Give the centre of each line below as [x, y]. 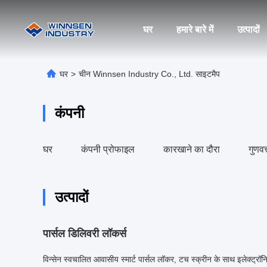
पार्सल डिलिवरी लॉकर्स [85, 234]
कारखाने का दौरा [192, 149]
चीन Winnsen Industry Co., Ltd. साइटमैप [149, 74]
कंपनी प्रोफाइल [108, 149]
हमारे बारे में [195, 30]
